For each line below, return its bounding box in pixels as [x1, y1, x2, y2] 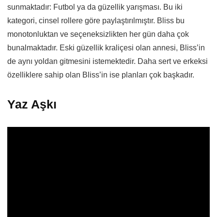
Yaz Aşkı [7, 97, 57, 111]
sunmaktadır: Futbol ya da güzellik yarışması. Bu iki [7, 3, 183, 12]
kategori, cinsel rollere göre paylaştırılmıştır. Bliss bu [7, 16, 185, 25]
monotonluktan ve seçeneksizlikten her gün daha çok [7, 30, 189, 39]
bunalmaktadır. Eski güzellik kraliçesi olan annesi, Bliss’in [7, 44, 205, 52]
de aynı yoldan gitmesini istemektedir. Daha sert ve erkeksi [7, 57, 208, 66]
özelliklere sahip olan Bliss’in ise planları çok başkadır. [7, 71, 194, 79]
